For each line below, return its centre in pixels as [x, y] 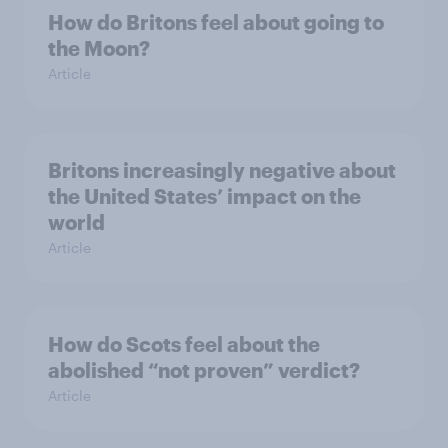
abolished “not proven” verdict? [204, 370]
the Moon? [99, 48]
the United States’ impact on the [204, 196]
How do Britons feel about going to [216, 22]
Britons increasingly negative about [222, 170]
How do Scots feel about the [184, 344]
